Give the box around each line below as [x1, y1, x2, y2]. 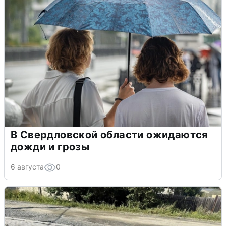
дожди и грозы [11, 140, 90, 153]
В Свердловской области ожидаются [11, 128, 208, 141]
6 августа [11, 162, 44, 171]
